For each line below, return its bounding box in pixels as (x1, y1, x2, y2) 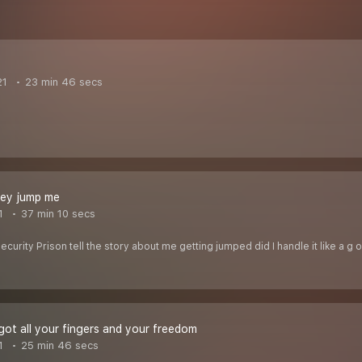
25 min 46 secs (18, 339, 99, 352)
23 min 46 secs (22, 76, 103, 89)
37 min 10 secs (18, 208, 95, 221)
